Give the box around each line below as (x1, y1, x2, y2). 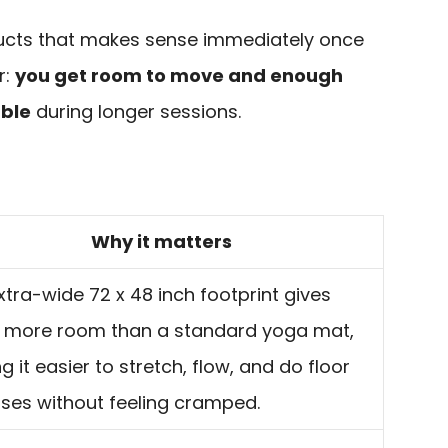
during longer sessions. (31, 98, 241, 124)
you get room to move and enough (15, 62, 343, 88)
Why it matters (91, 228, 232, 254)
